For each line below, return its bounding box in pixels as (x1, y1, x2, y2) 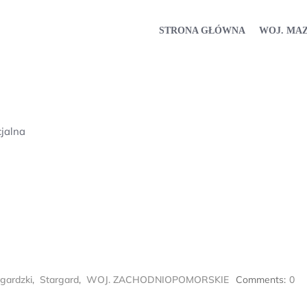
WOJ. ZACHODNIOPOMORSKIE (86, 273, 229, 286)
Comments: (236, 273, 286, 286)
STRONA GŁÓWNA (159, 25, 245, 36)
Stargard (40, 273, 79, 286)
